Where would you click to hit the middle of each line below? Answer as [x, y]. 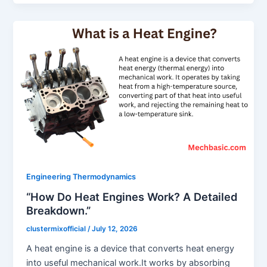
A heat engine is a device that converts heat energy [131, 249]
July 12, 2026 [115, 229]
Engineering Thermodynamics [81, 176]
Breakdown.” [59, 211]
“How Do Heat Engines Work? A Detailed [132, 197]
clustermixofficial [57, 229]
